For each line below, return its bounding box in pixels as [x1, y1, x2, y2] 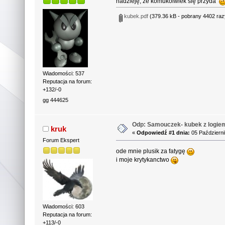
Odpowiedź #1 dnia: [137, 129, 190, 136]
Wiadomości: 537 [42, 70, 84, 77]
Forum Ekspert [42, 137, 79, 143]
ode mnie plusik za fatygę [116, 147, 187, 155]
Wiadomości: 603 [42, 203, 84, 210]
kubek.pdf [122, 13, 148, 20]
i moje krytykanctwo [116, 156, 171, 163]
